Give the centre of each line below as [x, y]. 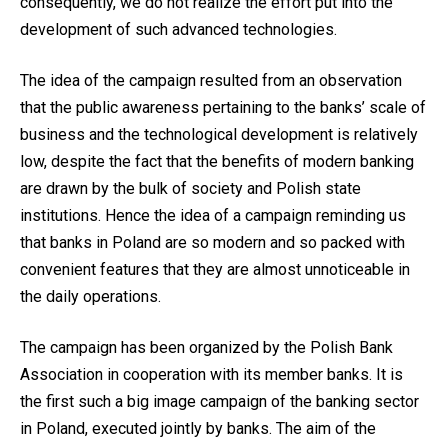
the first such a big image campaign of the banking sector [219, 402]
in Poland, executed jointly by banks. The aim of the [198, 429]
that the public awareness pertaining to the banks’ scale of [223, 108]
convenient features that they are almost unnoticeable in [215, 270]
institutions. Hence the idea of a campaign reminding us [213, 216]
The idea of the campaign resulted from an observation [211, 81]
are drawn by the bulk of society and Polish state [190, 189]
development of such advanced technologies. [178, 30]
